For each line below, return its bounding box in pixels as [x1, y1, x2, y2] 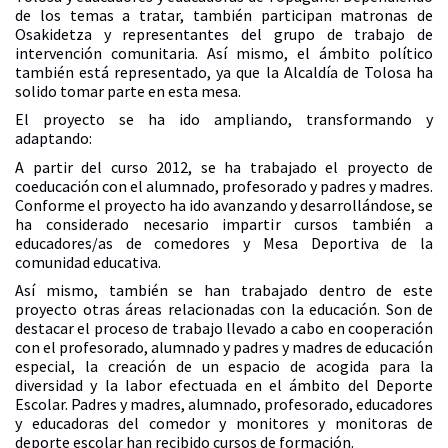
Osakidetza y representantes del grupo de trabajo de [15, 23, 433, 44]
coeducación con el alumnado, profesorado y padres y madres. [15, 175, 433, 196]
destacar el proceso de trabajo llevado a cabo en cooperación [15, 318, 433, 339]
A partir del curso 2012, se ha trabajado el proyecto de [15, 156, 433, 177]
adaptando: [15, 128, 92, 149]
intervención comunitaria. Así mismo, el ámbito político [15, 42, 433, 63]
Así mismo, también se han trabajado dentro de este [15, 280, 433, 301]
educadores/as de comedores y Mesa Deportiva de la [15, 232, 433, 253]
